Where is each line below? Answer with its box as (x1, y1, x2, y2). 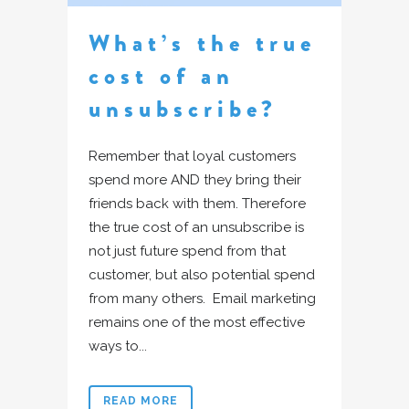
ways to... (89, 337, 147, 354)
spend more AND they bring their (89, 171, 301, 188)
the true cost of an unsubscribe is (89, 218, 304, 236)
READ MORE (103, 393, 178, 407)
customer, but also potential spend (89, 266, 315, 283)
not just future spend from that (89, 242, 286, 259)
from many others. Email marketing (89, 289, 316, 307)
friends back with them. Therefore (89, 194, 306, 212)
